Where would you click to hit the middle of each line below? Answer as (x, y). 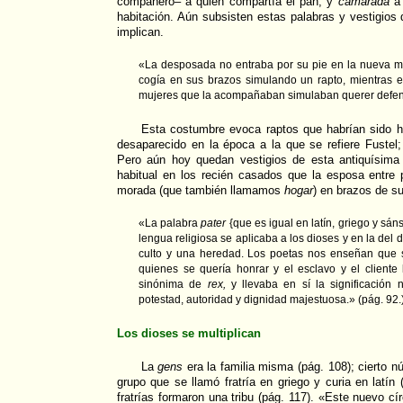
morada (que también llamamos (201, 191)
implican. (140, 32)
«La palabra (170, 224)
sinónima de (173, 285)
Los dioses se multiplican (189, 334)
